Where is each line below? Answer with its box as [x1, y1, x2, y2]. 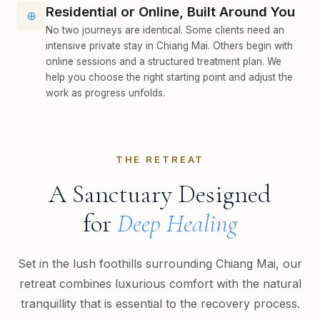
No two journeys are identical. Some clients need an [46, 24, 284, 36]
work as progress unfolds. [46, 87, 165, 99]
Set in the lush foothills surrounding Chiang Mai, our [18, 256, 302, 271]
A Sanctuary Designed [49, 179, 271, 210]
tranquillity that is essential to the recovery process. [20, 296, 300, 311]
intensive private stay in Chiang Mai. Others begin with [46, 40, 293, 52]
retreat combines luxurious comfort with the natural [19, 276, 301, 291]
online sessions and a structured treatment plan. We [46, 56, 281, 68]
